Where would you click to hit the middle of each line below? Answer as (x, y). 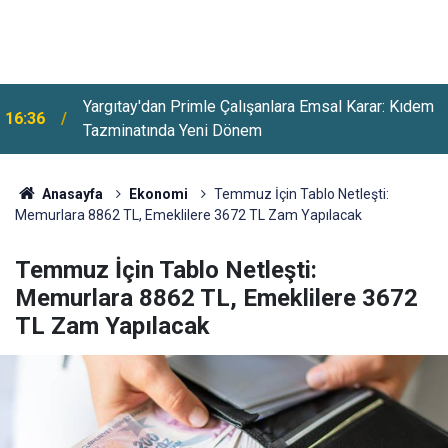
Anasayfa (70, 194)
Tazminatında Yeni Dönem (172, 130)
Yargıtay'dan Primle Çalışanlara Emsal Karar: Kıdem (258, 106)
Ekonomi (158, 194)
